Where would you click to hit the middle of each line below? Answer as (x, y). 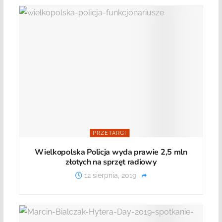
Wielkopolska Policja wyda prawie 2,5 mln (111, 152)
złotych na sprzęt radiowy (111, 162)
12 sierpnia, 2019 (109, 175)
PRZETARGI (110, 133)
